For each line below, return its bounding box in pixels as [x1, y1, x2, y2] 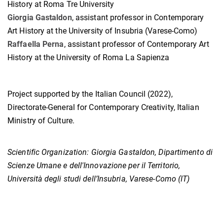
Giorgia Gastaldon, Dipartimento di [91, 147, 213, 157]
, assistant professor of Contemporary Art [64, 39, 209, 49]
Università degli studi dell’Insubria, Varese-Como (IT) [7, 174, 190, 184]
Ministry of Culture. [7, 116, 74, 126]
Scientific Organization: [7, 147, 91, 157]
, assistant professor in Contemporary [72, 13, 204, 23]
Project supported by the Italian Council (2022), [7, 89, 173, 99]
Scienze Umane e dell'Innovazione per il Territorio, [7, 161, 181, 171]
